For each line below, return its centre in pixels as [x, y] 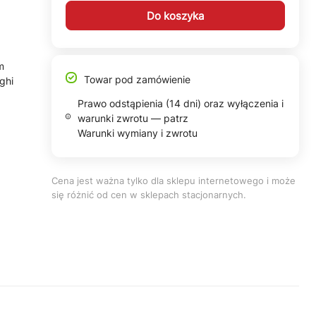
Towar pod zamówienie [137, 79]
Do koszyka [175, 16]
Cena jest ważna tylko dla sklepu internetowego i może [173, 181]
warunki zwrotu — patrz [133, 118]
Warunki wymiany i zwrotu [138, 133]
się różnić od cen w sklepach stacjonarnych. [148, 195]
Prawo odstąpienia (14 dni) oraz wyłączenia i [181, 103]
